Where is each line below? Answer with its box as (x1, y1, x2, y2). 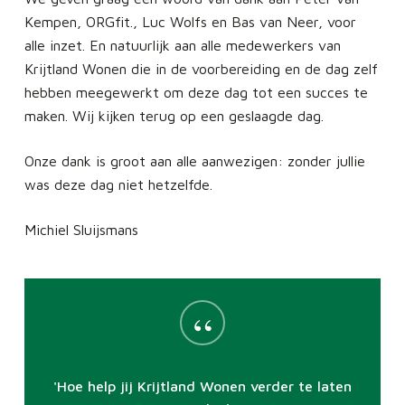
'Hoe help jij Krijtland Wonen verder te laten (52, 377, 352, 394)
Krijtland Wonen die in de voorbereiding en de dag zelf (24, 60, 378, 77)
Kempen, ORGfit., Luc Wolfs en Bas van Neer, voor (24, 13, 356, 30)
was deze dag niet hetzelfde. (24, 175, 212, 193)
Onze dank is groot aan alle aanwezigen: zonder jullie (24, 152, 365, 169)
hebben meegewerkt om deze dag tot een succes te (24, 83, 368, 100)
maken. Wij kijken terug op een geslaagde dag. (24, 107, 324, 124)
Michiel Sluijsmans (24, 221, 138, 238)
